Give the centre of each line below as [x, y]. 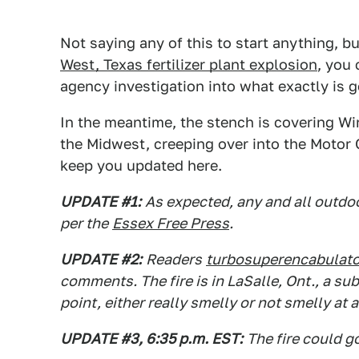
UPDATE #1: [101, 201]
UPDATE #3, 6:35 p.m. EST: [151, 338]
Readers [174, 259]
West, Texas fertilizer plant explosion [189, 64]
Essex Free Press [171, 223]
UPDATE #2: [101, 259]
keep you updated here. [141, 165]
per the [84, 223]
